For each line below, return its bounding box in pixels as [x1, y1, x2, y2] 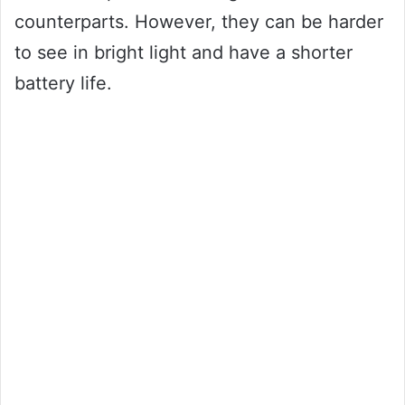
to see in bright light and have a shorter [14, 41, 353, 63]
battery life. [14, 71, 112, 94]
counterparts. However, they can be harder [14, 10, 383, 33]
